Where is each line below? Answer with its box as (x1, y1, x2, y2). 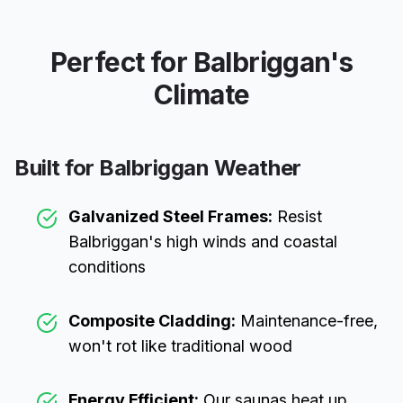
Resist (273, 207, 322, 226)
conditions (68, 257, 146, 276)
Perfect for (49, 46, 193, 78)
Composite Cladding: (68, 311, 236, 330)
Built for (14, 155, 100, 181)
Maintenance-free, (236, 311, 378, 330)
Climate (153, 78, 250, 111)
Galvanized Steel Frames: (68, 207, 273, 226)
